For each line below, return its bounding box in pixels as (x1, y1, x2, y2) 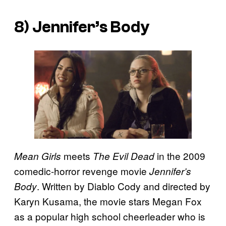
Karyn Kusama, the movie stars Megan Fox (14, 194, 202, 208)
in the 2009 (154, 149, 205, 163)
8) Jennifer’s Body (14, 18, 150, 37)
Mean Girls (14, 149, 61, 163)
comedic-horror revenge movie (14, 164, 149, 178)
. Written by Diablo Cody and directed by (37, 179, 210, 193)
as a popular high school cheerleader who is (14, 209, 205, 223)
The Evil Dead (93, 149, 154, 163)
